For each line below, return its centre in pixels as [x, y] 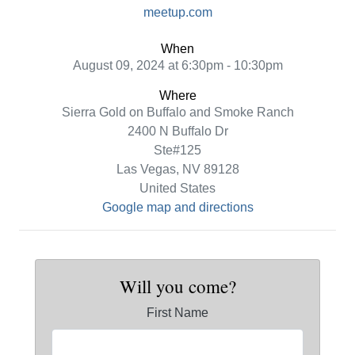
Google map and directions [177, 207]
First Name [177, 313]
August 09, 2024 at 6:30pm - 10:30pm [177, 65]
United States [177, 188]
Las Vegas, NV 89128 [177, 169]
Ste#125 [177, 150]
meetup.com [177, 12]
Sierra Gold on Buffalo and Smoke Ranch [177, 112]
